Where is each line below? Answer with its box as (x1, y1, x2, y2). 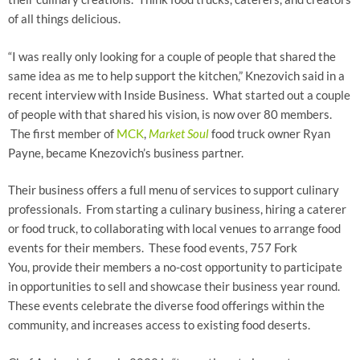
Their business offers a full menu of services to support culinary (8, 182, 339, 198)
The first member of (8, 125, 117, 141)
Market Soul (149, 125, 211, 141)
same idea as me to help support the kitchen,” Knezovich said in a (8, 67, 345, 83)
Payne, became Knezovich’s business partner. (8, 145, 246, 160)
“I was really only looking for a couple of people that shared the (8, 48, 336, 63)
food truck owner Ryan (211, 125, 330, 141)
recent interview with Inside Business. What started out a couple (8, 87, 350, 102)
